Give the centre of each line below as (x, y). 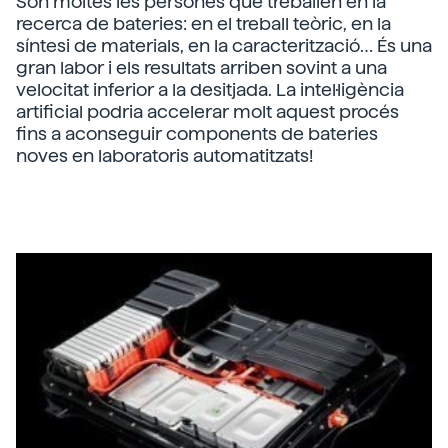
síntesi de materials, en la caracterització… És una (224, 45)
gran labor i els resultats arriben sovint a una (201, 67)
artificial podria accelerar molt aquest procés (207, 111)
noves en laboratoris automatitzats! (164, 155)
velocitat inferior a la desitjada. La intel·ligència (210, 89)
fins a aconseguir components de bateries (197, 133)
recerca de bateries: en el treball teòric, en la (203, 23)
